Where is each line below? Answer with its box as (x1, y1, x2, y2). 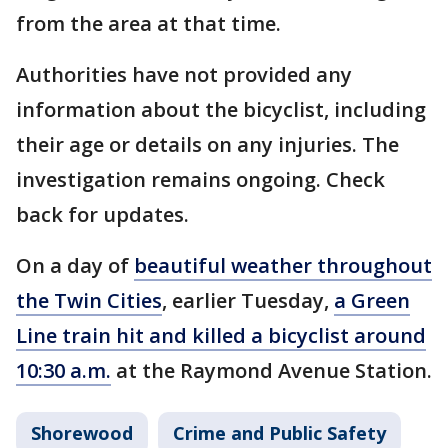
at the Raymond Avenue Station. (111, 357, 432, 384)
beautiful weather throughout (134, 252, 432, 279)
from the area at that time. (16, 10, 281, 37)
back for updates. (16, 201, 194, 228)
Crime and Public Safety (173, 421, 386, 445)
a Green (334, 287, 410, 314)
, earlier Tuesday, (162, 287, 334, 314)
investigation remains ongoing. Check (16, 166, 385, 193)
